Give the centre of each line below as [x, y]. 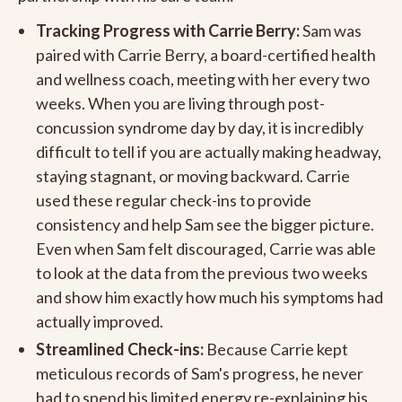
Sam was [331, 30]
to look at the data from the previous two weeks [202, 272]
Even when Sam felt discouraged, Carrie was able [206, 248]
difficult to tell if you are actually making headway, [209, 151]
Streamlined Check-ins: [120, 349]
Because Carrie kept [276, 349]
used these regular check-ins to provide [174, 200]
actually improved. [100, 321]
